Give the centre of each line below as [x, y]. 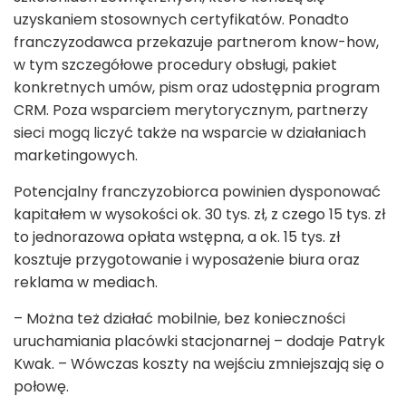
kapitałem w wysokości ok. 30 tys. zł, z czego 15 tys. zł [199, 215]
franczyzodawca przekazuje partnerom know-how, [196, 43]
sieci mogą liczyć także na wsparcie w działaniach [190, 133]
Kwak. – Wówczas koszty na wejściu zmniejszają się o [199, 364]
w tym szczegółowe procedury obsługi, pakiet [175, 65]
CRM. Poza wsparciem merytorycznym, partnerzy [191, 111]
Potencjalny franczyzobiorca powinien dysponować [197, 192]
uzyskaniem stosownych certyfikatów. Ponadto [181, 20]
